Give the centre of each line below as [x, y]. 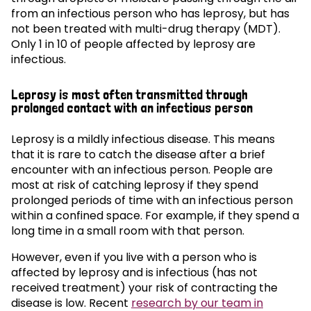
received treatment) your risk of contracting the [144, 288]
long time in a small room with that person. [128, 231]
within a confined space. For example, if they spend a [155, 216]
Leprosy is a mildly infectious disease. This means [143, 140]
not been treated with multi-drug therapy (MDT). [146, 29]
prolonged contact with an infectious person [132, 108]
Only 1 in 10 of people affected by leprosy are [133, 44]
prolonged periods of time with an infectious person [152, 201]
